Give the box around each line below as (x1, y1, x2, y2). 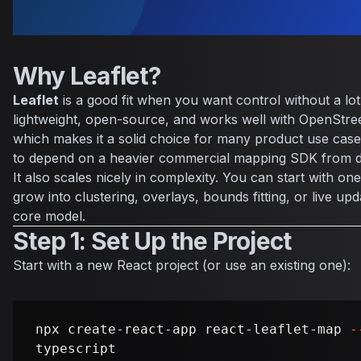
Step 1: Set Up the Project (13, 226, 292, 256)
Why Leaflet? (13, 61, 160, 91)
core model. (13, 208, 85, 225)
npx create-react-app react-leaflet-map (35, 322, 350, 338)
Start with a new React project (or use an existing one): (13, 257, 351, 274)
